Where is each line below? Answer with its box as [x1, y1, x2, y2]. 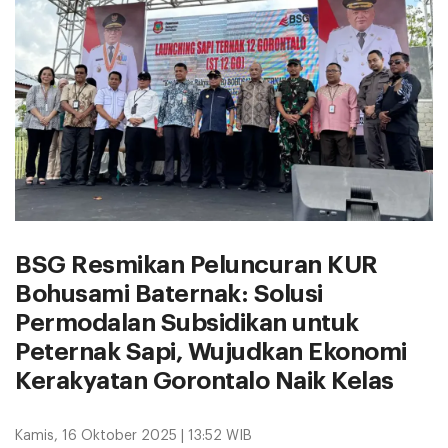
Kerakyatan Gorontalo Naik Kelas [15, 368, 394, 393]
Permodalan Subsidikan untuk [15, 310, 359, 335]
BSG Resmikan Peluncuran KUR [15, 252, 378, 277]
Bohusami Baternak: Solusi [15, 281, 323, 306]
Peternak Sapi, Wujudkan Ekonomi [15, 339, 407, 364]
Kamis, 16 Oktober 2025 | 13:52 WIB [15, 428, 252, 443]
